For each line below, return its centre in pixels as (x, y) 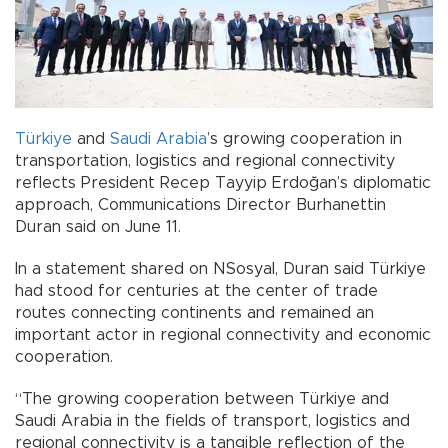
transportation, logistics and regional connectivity (205, 161)
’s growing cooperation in (304, 139)
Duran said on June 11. (98, 227)
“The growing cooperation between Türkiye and (202, 399)
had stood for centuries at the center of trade (196, 291)
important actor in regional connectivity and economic (223, 335)
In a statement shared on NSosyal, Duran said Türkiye (220, 269)
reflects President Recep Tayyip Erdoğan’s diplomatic (223, 183)
